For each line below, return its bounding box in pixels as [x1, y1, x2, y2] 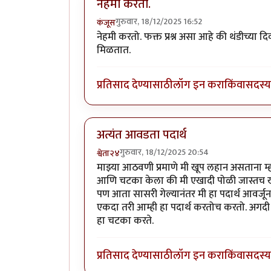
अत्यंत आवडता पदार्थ [97, 125, 186, 146]
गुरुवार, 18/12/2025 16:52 [116, 15, 202, 29]
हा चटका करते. [97, 212, 154, 229]
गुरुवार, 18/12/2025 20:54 [120, 145, 209, 159]
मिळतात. [97, 42, 131, 59]
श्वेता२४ [97, 146, 120, 160]
